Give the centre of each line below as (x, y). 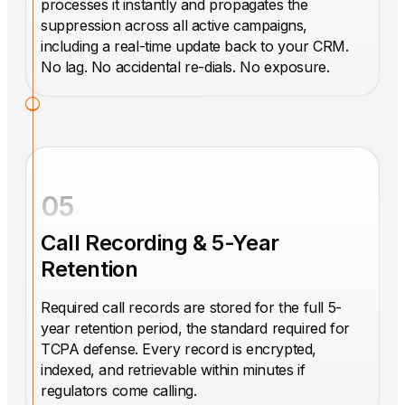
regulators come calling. (119, 391)
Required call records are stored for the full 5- (191, 308)
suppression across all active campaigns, (174, 26)
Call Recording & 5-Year (160, 243)
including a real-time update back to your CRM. (195, 47)
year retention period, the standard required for (195, 329)
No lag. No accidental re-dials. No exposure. (185, 67)
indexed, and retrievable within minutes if (173, 370)
